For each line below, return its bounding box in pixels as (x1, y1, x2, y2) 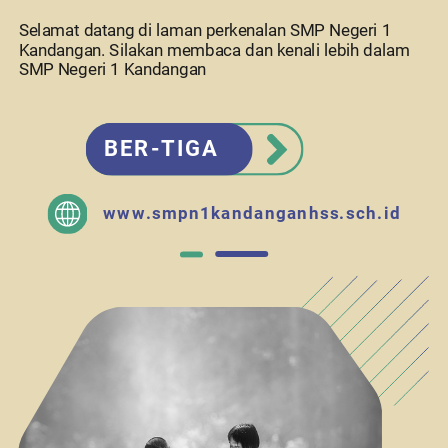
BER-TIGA (104, 136, 219, 162)
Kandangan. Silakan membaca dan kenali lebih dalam (18, 40, 410, 60)
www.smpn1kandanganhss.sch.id (103, 203, 401, 223)
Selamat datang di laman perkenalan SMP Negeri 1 (18, 20, 392, 41)
